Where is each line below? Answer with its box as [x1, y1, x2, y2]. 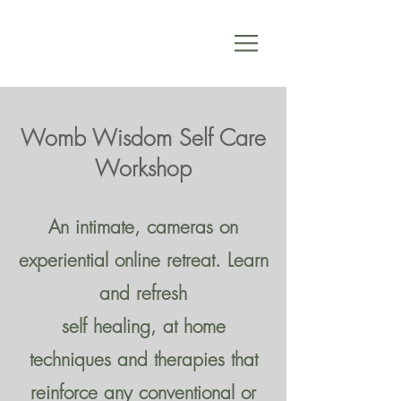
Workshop [95, 153, 192, 183]
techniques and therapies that [29, 347, 258, 371]
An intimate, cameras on [48, 215, 238, 239]
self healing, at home [61, 314, 226, 338]
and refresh [99, 281, 187, 305]
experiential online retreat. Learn [18, 248, 269, 272]
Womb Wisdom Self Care [21, 123, 266, 153]
